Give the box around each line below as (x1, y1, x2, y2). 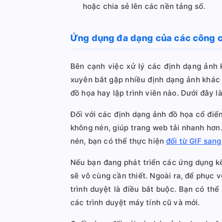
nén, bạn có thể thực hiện (70, 136, 166, 146)
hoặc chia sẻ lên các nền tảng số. (83, 1, 206, 11)
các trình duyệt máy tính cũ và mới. (70, 198, 200, 207)
